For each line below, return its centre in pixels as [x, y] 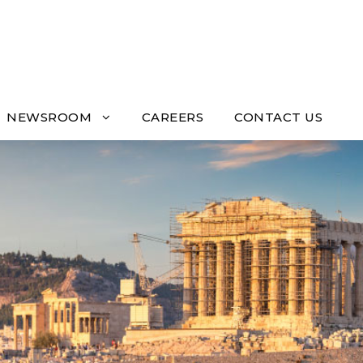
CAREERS [172, 117]
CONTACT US [278, 117]
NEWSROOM [49, 117]
